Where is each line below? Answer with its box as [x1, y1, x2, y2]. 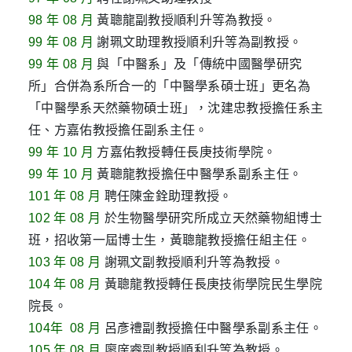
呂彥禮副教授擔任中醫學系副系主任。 [101, 321, 322, 335]
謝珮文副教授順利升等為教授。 [101, 255, 284, 269]
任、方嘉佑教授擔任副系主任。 [28, 123, 208, 137]
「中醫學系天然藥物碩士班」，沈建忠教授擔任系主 [28, 101, 324, 115]
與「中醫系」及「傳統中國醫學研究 [93, 57, 302, 71]
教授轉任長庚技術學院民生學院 [142, 277, 322, 291]
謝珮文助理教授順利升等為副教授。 [93, 35, 302, 49]
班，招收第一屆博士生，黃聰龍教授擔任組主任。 [28, 233, 311, 247]
